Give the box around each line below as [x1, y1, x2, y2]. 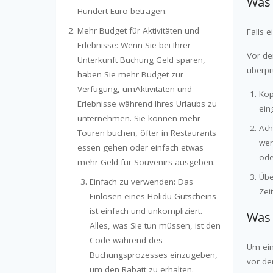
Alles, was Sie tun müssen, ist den [90, 220, 221, 232]
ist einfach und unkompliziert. [90, 205, 202, 217]
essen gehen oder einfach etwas [77, 142, 204, 154]
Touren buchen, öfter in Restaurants [77, 127, 216, 139]
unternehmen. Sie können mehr [77, 113, 200, 124]
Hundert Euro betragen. [77, 5, 167, 17]
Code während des [90, 235, 163, 246]
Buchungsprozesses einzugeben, [90, 249, 218, 261]
